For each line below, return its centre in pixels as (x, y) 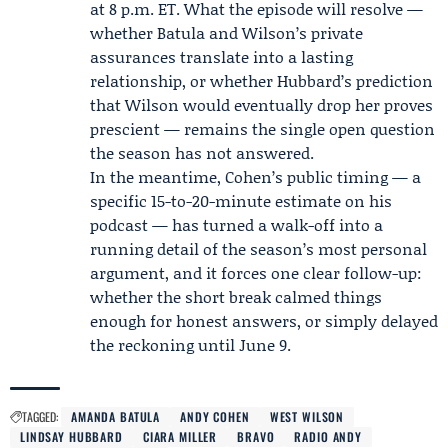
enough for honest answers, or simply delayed (264, 320)
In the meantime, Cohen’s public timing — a (255, 176)
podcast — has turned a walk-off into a (236, 224)
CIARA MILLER (180, 436)
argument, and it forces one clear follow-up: (256, 272)
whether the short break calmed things (236, 296)
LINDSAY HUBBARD (71, 436)
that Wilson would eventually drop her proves (261, 104)
